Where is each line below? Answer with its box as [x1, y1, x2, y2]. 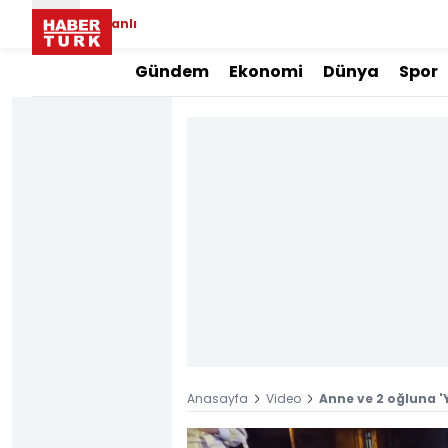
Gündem [135, 60, 209, 83]
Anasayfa [187, 390, 248, 407]
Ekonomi [229, 60, 303, 83]
